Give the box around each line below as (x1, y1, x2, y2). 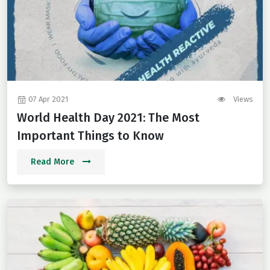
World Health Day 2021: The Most (17, 110, 199, 125)
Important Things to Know (17, 128, 164, 143)
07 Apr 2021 (27, 95, 68, 104)
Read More (31, 157, 77, 168)
